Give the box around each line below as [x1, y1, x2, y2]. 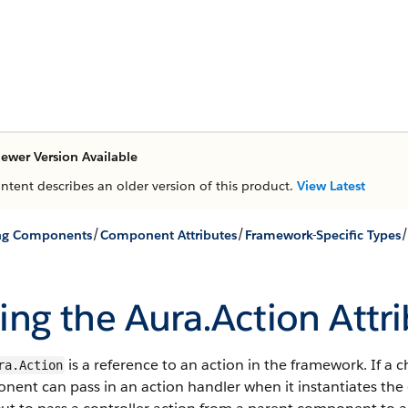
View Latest [297, 178, 365, 194]
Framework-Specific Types [245, 226, 401, 243]
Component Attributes [100, 226, 237, 243]
